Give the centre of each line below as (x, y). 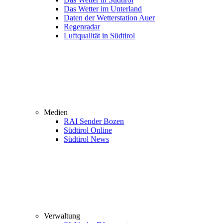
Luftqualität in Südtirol (99, 36)
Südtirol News (86, 139)
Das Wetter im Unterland (103, 9)
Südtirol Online (88, 130)
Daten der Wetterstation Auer (109, 18)
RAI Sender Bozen (94, 121)
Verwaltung (62, 216)
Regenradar (82, 27)
